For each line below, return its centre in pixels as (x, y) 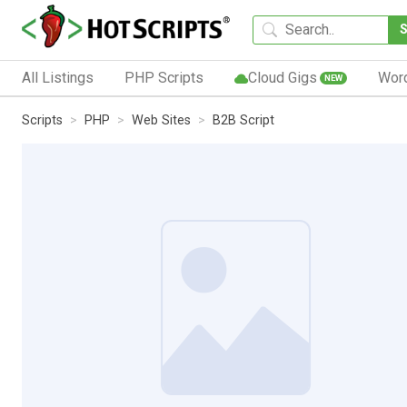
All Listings (58, 77)
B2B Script (243, 120)
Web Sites (161, 120)
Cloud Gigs (282, 77)
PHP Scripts (164, 77)
